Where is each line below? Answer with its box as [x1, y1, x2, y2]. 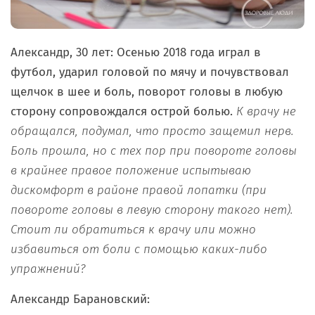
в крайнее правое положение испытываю [11, 162, 251, 178]
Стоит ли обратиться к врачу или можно [11, 221, 256, 237]
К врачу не [236, 103, 296, 119]
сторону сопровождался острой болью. [11, 103, 236, 119]
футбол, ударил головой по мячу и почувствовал [11, 64, 289, 79]
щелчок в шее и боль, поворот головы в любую [11, 84, 283, 99]
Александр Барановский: [11, 291, 150, 307]
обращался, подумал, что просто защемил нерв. [11, 123, 294, 139]
